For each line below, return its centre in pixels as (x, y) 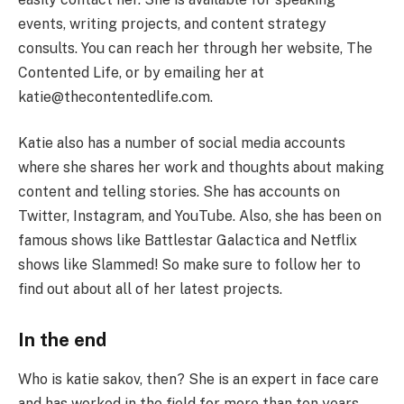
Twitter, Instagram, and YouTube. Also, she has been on (200, 216)
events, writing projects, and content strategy (172, 23)
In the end (62, 340)
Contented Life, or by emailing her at (141, 72)
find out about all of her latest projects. (150, 289)
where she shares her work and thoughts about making (201, 168)
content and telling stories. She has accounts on (179, 192)
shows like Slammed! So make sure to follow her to (189, 265)
